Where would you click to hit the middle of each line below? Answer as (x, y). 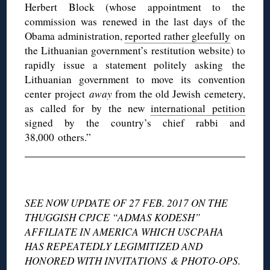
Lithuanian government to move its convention (135, 79)
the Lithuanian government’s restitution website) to (135, 50)
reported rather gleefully (178, 36)
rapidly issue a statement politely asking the (135, 64)
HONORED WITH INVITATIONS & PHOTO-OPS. (133, 260)
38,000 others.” (58, 137)
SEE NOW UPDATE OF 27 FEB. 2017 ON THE (127, 202)
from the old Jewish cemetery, (178, 93)
